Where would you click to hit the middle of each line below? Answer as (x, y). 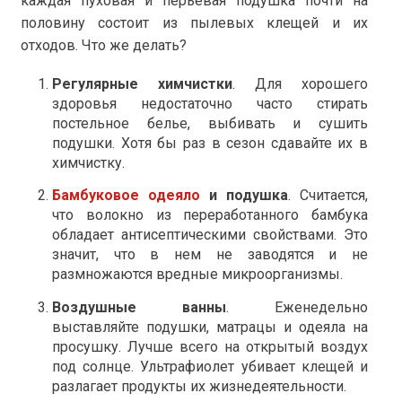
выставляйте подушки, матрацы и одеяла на (210, 327)
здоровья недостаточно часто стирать (210, 104)
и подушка (244, 196)
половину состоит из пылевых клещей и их (194, 23)
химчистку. (89, 163)
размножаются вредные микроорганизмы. (198, 275)
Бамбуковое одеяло (127, 196)
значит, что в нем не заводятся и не (210, 255)
